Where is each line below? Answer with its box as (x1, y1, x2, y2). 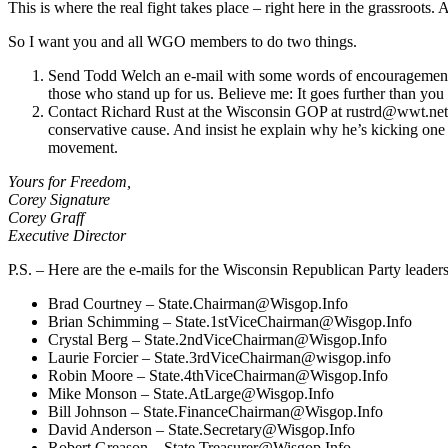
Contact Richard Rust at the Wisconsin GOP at (48, 102, 346, 120)
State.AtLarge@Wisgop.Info (153, 384, 334, 402)
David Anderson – (48, 420, 168, 438)
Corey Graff (8, 208, 84, 226)
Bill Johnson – (48, 402, 143, 420)
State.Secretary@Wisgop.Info (168, 420, 355, 438)
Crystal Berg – (48, 330, 144, 348)
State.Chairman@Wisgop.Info (158, 294, 348, 312)
